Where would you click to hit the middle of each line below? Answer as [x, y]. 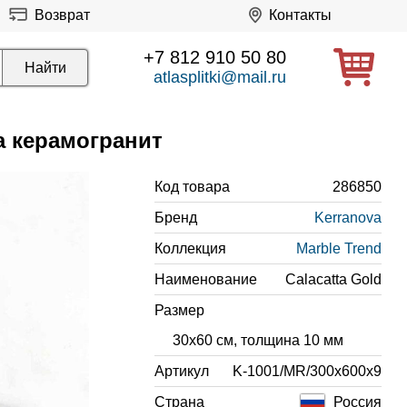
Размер [179, 310]
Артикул [181, 371]
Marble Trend [338, 248]
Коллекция [190, 248]
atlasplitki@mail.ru [219, 77]
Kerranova [347, 218]
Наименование [205, 279]
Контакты [300, 15]
